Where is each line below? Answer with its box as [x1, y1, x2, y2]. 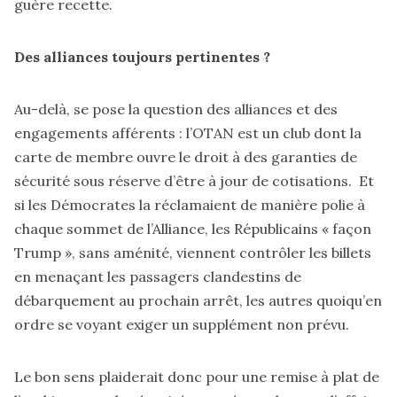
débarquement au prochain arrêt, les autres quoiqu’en [14, 291, 382, 309]
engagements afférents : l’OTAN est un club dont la [14, 123, 362, 142]
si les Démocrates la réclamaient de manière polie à [14, 195, 365, 214]
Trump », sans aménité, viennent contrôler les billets [14, 243, 371, 261]
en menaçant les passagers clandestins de [14, 267, 301, 285]
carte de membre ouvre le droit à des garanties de [14, 147, 357, 166]
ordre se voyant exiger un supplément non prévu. [14, 315, 360, 333]
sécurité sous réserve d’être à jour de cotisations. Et [14, 171, 374, 190]
